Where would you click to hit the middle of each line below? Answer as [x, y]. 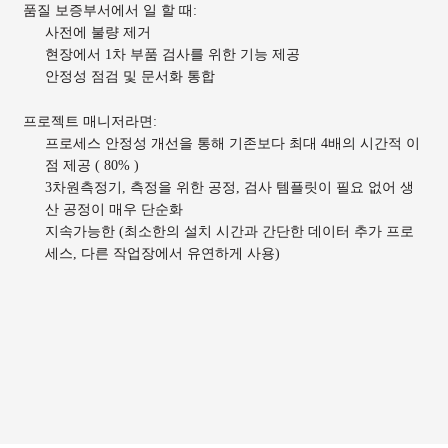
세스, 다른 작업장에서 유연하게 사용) [162, 252]
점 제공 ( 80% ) [92, 164]
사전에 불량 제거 [100, 32]
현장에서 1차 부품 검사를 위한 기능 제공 [172, 54]
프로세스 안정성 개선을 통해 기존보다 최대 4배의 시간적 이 [232, 142]
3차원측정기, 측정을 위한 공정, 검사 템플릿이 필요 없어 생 [229, 186]
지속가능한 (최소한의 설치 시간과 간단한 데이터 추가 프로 [229, 230]
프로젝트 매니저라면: [89, 120]
